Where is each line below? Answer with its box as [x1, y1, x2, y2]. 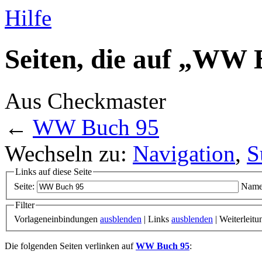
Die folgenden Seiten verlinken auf [5, 241, 136, 251]
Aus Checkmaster [5, 88, 166, 113]
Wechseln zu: [5, 140, 133, 166]
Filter [15, 200, 35, 211]
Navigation [133, 140, 235, 166]
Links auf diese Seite [15, 166, 92, 177]
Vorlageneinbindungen [14, 214, 100, 225]
